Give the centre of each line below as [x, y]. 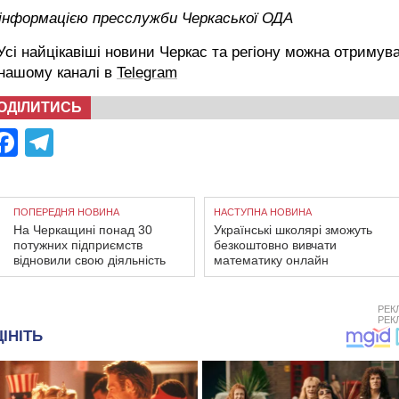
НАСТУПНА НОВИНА [263, 212]
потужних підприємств [78, 244]
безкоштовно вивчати [275, 244]
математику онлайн [271, 260]
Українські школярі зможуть [293, 229]
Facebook [81, 142]
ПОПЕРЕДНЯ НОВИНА [66, 212]
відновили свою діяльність [90, 260]
